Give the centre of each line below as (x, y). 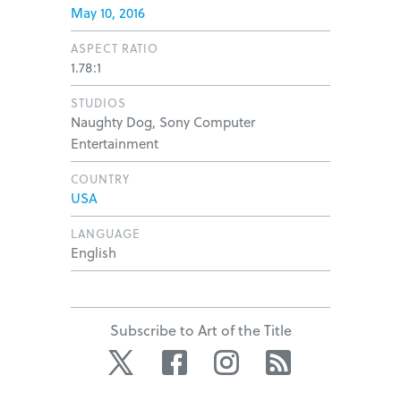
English (94, 252)
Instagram (275, 359)
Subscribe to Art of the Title (200, 330)
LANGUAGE (106, 233)
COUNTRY (100, 179)
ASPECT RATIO (115, 48)
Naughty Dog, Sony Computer (163, 122)
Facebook (221, 359)
